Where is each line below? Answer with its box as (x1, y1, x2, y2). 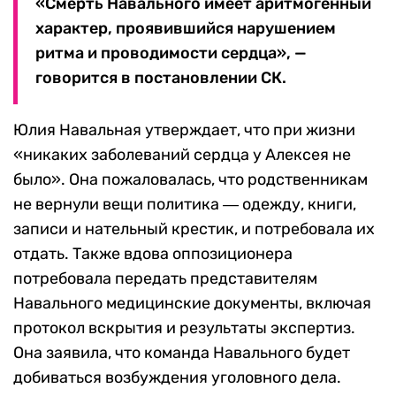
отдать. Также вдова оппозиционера (13, 244, 293, 264)
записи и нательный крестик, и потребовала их (13, 219, 375, 240)
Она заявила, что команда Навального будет (13, 343, 350, 363)
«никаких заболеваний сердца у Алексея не (13, 145, 351, 165)
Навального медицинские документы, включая (13, 293, 371, 314)
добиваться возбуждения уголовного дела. (13, 368, 341, 388)
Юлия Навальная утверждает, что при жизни (13, 120, 355, 141)
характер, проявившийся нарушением (35, 19, 336, 39)
